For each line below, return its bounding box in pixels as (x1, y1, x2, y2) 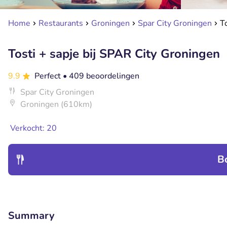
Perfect (34, 70, 63, 82)
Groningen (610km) (20, 99, 92, 110)
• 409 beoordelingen (63, 70, 139, 82)
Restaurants (39, 18, 83, 29)
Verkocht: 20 (10, 123, 57, 134)
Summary (8, 209, 55, 222)
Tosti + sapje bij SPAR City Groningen (8, 46, 220, 62)
